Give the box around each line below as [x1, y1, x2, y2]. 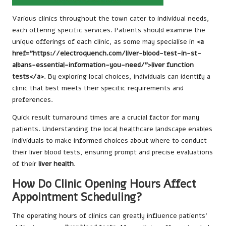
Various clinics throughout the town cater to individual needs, [12, 14, 209, 24]
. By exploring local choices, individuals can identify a [44, 72, 210, 82]
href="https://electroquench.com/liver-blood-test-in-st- [12, 48, 201, 59]
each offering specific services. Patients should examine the [12, 25, 205, 35]
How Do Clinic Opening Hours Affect [12, 176, 196, 192]
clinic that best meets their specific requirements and [12, 83, 184, 93]
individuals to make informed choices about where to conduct [12, 136, 207, 146]
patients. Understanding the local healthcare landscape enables [12, 124, 212, 134]
